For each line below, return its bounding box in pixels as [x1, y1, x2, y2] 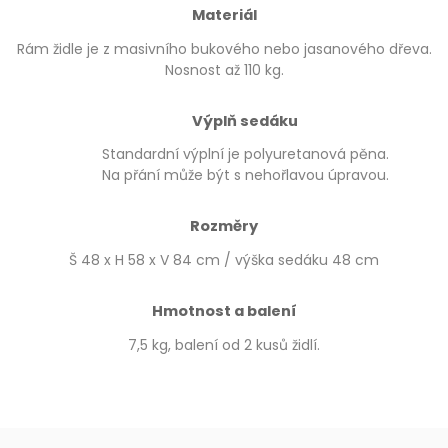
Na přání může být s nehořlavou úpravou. [101, 165, 389, 186]
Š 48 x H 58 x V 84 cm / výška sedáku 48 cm [69, 249, 379, 270]
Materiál [191, 4, 257, 25]
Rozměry [190, 216, 258, 237]
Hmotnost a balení [151, 300, 297, 321]
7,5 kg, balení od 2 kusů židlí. [128, 334, 320, 355]
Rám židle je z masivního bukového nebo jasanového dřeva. [16, 38, 432, 59]
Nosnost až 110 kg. [164, 59, 284, 80]
